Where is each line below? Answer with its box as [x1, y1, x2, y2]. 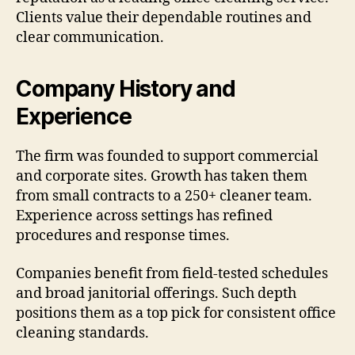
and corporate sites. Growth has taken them [16, 167, 307, 186]
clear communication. [16, 29, 164, 48]
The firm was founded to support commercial [16, 147, 319, 166]
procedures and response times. [16, 227, 230, 246]
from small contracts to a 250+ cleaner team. [16, 187, 312, 206]
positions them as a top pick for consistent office [16, 303, 336, 323]
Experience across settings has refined [16, 207, 273, 226]
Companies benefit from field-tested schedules [16, 264, 328, 283]
